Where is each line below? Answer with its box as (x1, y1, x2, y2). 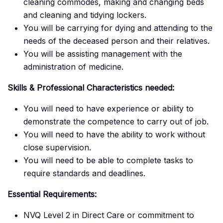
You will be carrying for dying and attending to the (23, 23, 213, 33)
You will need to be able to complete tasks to (23, 155, 193, 166)
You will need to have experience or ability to (23, 104, 194, 114)
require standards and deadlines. (23, 168, 145, 179)
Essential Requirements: (7, 189, 97, 200)
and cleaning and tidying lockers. (23, 10, 146, 20)
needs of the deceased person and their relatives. (23, 36, 210, 46)
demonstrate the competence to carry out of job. (23, 116, 209, 127)
